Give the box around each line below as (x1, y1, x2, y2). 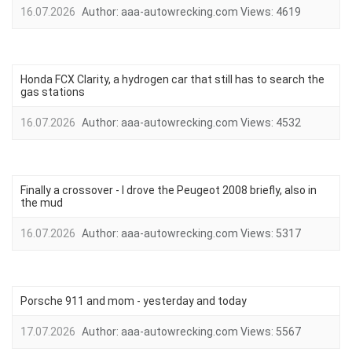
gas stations (20, 86, 85, 98)
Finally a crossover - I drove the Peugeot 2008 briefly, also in (20, 184, 317, 196)
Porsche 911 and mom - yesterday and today (20, 295, 247, 307)
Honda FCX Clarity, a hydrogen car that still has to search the (20, 73, 324, 86)
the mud (20, 196, 63, 209)
